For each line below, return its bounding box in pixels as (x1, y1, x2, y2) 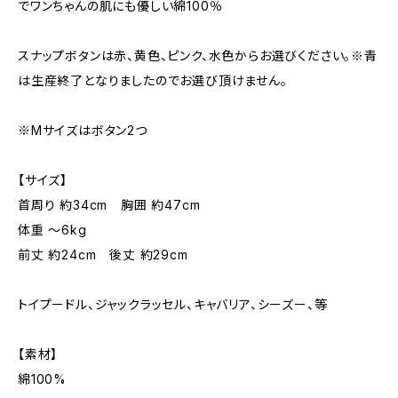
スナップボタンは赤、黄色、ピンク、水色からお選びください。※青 (18, 48, 378, 63)
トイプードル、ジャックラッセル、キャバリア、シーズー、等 (18, 297, 328, 312)
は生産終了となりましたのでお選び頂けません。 (18, 73, 288, 88)
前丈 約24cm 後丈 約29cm (18, 247, 188, 262)
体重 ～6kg (18, 222, 87, 237)
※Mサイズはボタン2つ (18, 123, 147, 138)
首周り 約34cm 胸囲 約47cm (18, 197, 201, 212)
